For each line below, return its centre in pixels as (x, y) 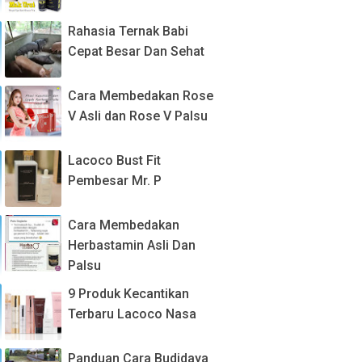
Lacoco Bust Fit (114, 160)
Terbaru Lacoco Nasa (132, 314)
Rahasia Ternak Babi (128, 31)
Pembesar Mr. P (115, 181)
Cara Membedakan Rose (141, 96)
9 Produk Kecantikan (128, 294)
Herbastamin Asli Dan (132, 245)
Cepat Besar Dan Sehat (136, 51)
